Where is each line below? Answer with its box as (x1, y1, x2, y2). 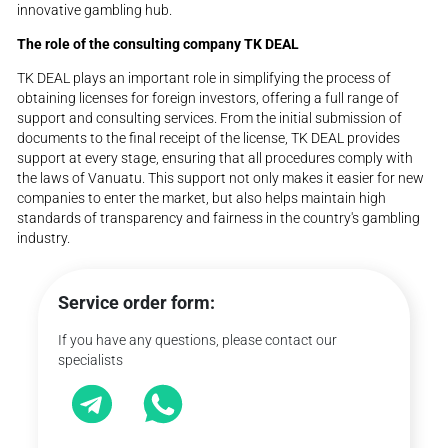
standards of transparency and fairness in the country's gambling (17, 209, 421, 226)
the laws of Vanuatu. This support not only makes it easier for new (17, 169, 425, 186)
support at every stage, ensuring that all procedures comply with (17, 149, 414, 166)
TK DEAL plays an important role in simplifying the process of (17, 69, 392, 86)
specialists (58, 351, 124, 368)
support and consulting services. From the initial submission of (17, 109, 403, 126)
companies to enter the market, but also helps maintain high (17, 189, 387, 206)
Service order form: (58, 291, 216, 313)
